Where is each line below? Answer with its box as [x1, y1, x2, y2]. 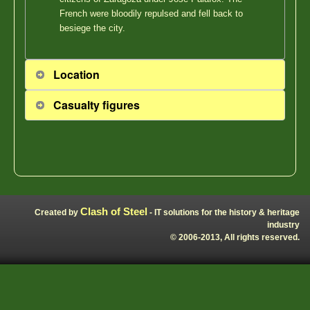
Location [53, 66, 100, 82]
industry [267, 219, 300, 230]
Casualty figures [53, 96, 140, 113]
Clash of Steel [80, 205, 147, 217]
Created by [35, 207, 80, 217]
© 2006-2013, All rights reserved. [170, 232, 300, 242]
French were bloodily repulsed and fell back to [60, 8, 244, 19]
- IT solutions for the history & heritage [147, 207, 300, 217]
